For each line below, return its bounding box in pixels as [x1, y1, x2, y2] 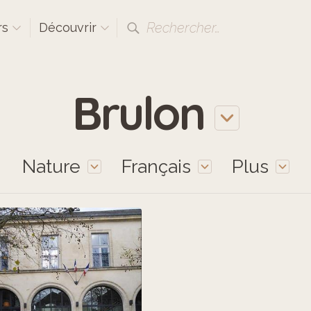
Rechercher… [146, 19, 220, 36]
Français [121, 155, 191, 177]
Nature [22, 155, 81, 177]
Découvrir [39, 20, 100, 35]
